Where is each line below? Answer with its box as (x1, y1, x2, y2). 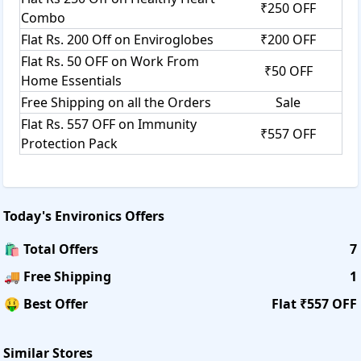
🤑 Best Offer (4, 294, 88, 313)
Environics (55, 206, 122, 225)
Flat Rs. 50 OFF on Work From (21, 52, 199, 70)
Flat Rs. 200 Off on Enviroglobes (21, 30, 214, 48)
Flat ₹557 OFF (272, 294, 357, 313)
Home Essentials (21, 71, 122, 89)
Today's (3, 206, 55, 225)
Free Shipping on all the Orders (21, 93, 211, 111)
